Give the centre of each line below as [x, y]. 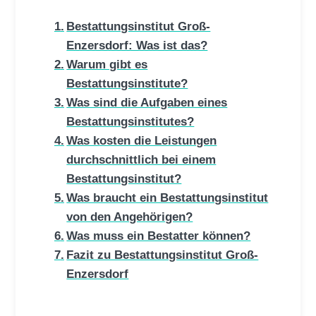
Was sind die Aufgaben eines [147, 102]
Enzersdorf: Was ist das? [137, 45]
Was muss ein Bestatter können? [159, 235]
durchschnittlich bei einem [141, 159]
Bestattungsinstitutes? [130, 121]
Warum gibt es [107, 64]
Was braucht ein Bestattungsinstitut [168, 197]
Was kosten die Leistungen [142, 140]
